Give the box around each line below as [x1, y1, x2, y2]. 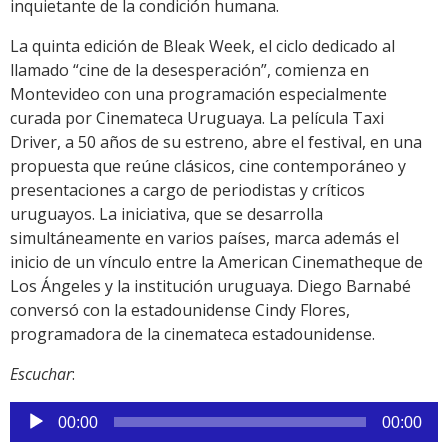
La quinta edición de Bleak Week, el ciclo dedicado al [10, 35, 395, 58]
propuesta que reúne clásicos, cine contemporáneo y [10, 155, 406, 178]
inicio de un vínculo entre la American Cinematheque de [10, 251, 423, 274]
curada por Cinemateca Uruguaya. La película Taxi [10, 107, 384, 130]
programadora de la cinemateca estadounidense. [10, 323, 375, 346]
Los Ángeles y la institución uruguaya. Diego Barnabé [10, 275, 411, 298]
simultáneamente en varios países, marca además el [10, 227, 399, 250]
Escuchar [10, 363, 72, 386]
